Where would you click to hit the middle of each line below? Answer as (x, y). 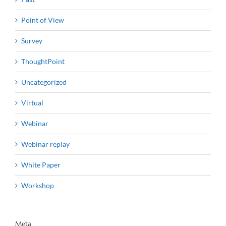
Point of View (43, 20)
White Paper (41, 164)
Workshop (38, 185)
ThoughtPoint (43, 61)
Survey (32, 40)
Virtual (32, 102)
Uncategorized (44, 82)
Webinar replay (45, 144)
